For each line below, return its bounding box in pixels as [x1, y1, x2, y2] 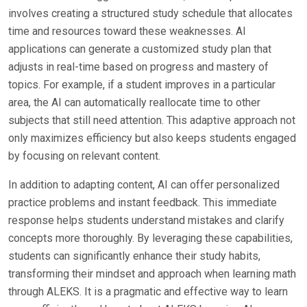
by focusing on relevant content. [8, 149, 160, 162]
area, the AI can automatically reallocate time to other [8, 96, 260, 109]
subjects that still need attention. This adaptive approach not [8, 114, 295, 127]
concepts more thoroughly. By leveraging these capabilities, [8, 232, 293, 245]
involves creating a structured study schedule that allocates [8, 7, 293, 20]
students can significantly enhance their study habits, [8, 249, 260, 262]
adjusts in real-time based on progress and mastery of [8, 60, 269, 73]
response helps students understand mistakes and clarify [8, 214, 284, 227]
